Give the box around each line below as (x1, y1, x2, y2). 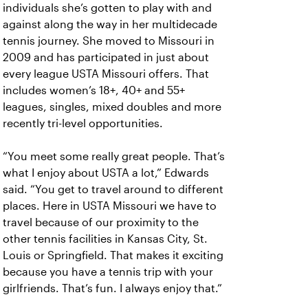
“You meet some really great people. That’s (3, 151, 225, 162)
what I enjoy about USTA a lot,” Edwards (3, 167, 209, 179)
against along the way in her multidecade (3, 19, 217, 30)
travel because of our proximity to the (3, 217, 199, 228)
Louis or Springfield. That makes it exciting (3, 250, 223, 261)
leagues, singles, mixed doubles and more (3, 101, 221, 113)
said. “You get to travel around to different (3, 184, 223, 195)
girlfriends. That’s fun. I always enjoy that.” (3, 283, 222, 294)
